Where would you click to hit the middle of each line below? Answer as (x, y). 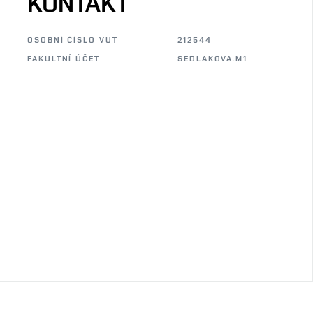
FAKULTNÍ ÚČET (64, 59)
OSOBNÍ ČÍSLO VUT (73, 40)
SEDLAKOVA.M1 (213, 59)
